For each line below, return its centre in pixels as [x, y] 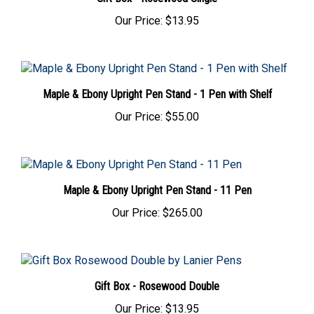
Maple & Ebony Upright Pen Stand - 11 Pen [157, 182]
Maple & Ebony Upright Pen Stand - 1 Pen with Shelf [157, 86]
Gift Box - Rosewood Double [157, 278]
